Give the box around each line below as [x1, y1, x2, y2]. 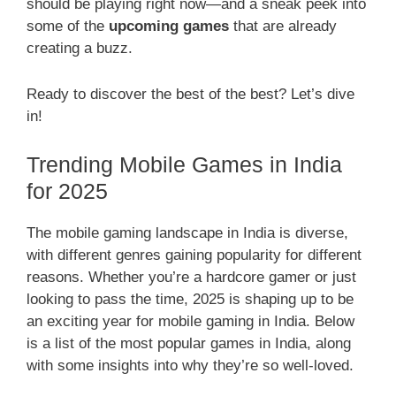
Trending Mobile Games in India [27, 152, 342, 178]
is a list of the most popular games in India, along [27, 335, 351, 353]
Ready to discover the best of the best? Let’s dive [27, 85, 354, 103]
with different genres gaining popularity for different [27, 247, 362, 264]
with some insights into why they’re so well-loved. [27, 357, 354, 375]
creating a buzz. [27, 39, 133, 57]
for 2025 [27, 179, 108, 204]
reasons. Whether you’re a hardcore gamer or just [27, 269, 356, 286]
